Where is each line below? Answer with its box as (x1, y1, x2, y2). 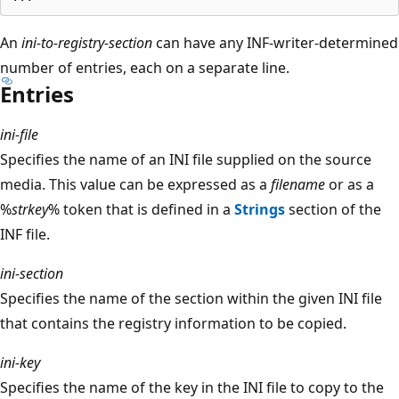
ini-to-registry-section (21, 32, 152, 53)
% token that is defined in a (48, 199, 234, 219)
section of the (285, 199, 381, 219)
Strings (234, 199, 285, 219)
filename (271, 174, 325, 194)
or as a (325, 174, 374, 194)
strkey (12, 199, 48, 219)
